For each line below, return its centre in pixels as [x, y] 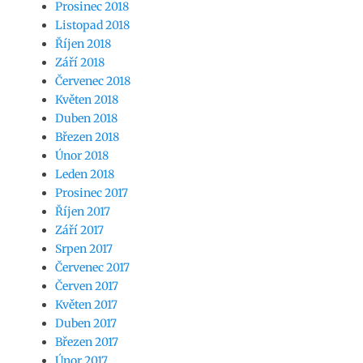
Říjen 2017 [83, 211]
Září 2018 [80, 62]
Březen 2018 [87, 137]
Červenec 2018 [93, 81]
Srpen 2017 [84, 249]
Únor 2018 [82, 156]
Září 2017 [79, 230]
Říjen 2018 [83, 44]
